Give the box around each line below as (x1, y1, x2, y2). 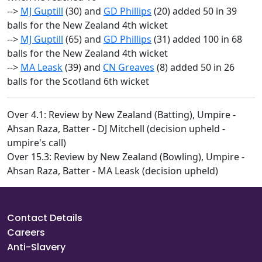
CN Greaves (103, 61, 154, 74)
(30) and (63, 5, 104, 18)
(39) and (63, 61, 103, 74)
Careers (7, 226, 45, 239)
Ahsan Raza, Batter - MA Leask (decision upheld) (7, 164, 218, 177)
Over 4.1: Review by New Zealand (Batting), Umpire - (7, 108, 236, 121)
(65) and (63, 33, 104, 46)
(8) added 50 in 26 (154, 61, 235, 74)
